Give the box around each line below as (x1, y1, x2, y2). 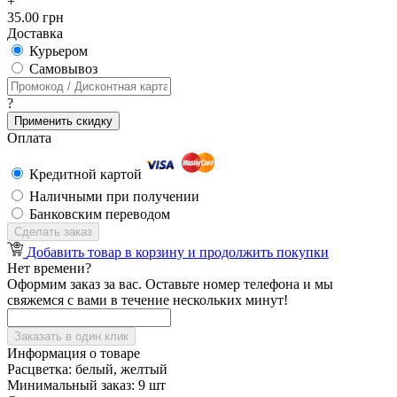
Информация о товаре (7, 346, 140, 362)
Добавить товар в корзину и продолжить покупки (27, 245, 329, 261)
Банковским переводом (29, 206, 170, 222)
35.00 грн (7, 10, 64, 26)
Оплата (7, 130, 51, 146)
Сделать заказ (14, 225, 92, 239)
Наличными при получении (29, 189, 199, 205)
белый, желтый (72, 362, 167, 378)
